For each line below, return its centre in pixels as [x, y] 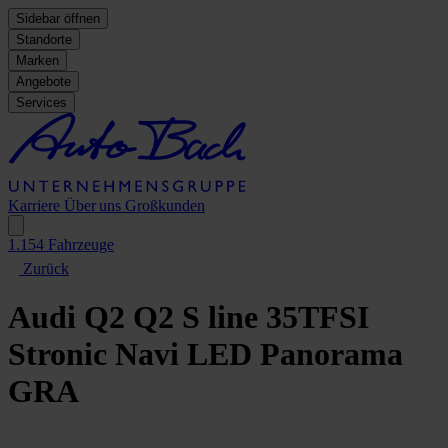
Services [41, 102]
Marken [37, 60]
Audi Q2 [70, 317]
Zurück [46, 268]
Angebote [43, 81]
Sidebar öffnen [58, 18]
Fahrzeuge [79, 244]
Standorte [44, 39]
